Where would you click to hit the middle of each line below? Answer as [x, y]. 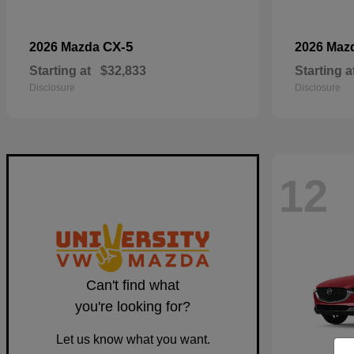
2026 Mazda [66, 47]
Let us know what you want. [133, 340]
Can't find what [133, 286]
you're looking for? [133, 307]
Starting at [60, 71]
